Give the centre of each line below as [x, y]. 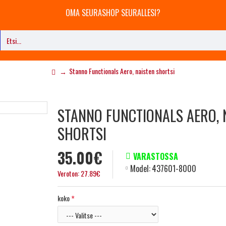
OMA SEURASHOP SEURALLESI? [113, 13]
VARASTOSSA [156, 156]
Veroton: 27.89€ [79, 173]
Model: [140, 168]
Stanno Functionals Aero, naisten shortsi [122, 71]
